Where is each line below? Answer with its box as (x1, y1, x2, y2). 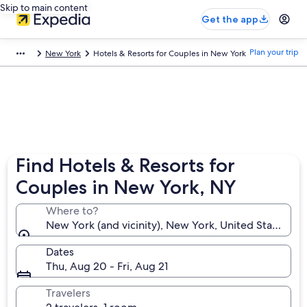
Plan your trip (249, 47, 299, 58)
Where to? (46, 204, 99, 218)
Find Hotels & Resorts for (16, 153, 236, 177)
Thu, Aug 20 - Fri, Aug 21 (46, 259, 169, 273)
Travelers (46, 286, 91, 300)
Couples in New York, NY (16, 175, 237, 199)
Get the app (201, 13, 258, 25)
